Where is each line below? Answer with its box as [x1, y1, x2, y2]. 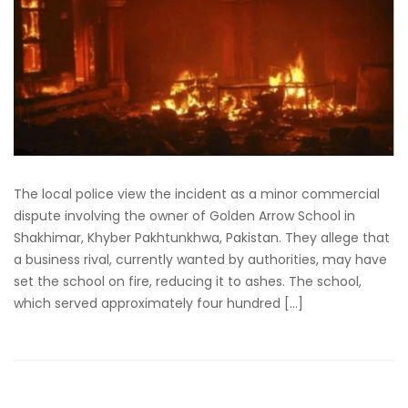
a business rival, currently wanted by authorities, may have [14, 250, 387, 270]
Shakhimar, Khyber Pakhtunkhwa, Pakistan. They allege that [14, 229, 390, 248]
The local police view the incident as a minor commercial [14, 185, 380, 204]
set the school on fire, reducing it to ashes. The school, [14, 272, 362, 291]
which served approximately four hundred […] [14, 294, 303, 313]
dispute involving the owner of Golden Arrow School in [14, 207, 355, 226]
